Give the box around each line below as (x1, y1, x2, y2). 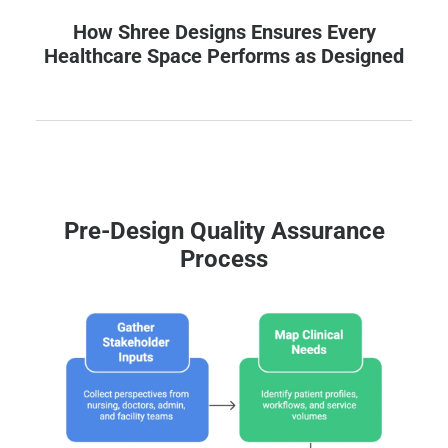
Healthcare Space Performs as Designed (44, 44, 404, 68)
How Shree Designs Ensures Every (72, 20, 376, 44)
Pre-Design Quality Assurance (63, 217, 385, 245)
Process (180, 245, 268, 273)
